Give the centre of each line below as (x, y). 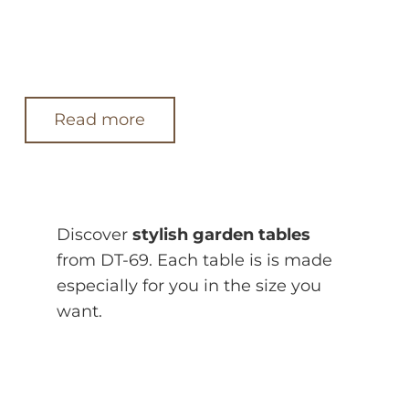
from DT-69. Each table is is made (194, 261)
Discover (94, 235)
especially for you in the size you (189, 286)
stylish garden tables (221, 235)
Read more (100, 120)
